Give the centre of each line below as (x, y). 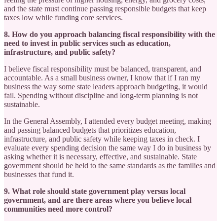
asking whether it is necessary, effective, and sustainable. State (100, 156)
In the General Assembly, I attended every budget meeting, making (108, 121)
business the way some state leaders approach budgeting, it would (106, 86)
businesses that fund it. (39, 174)
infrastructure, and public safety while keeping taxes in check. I (102, 139)
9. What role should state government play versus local (95, 191)
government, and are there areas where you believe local (98, 200)
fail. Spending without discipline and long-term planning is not (101, 95)
